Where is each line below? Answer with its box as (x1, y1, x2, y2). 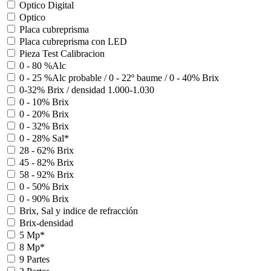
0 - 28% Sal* (19, 133, 69, 144)
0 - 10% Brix (19, 97, 69, 108)
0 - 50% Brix (19, 181, 69, 192)
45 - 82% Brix (19, 157, 74, 168)
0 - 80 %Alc (19, 60, 66, 71)
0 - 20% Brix (19, 109, 69, 120)
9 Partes (19, 254, 50, 265)
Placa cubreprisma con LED (19, 36, 127, 47)
